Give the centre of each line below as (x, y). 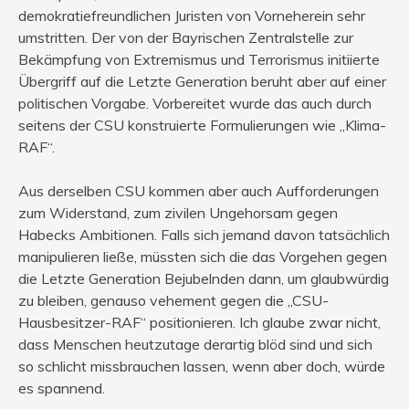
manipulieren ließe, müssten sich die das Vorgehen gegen (203, 257)
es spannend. (62, 388)
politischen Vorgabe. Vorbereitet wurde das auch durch (195, 104)
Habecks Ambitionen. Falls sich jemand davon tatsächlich (204, 235)
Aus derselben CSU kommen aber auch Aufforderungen (199, 191)
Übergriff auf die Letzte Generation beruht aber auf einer (202, 82)
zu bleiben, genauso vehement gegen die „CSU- (173, 301)
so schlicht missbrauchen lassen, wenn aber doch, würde (202, 367)
